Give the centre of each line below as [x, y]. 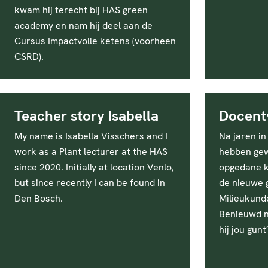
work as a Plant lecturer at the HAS [91, 152]
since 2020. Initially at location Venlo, [94, 167]
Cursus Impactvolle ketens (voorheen [95, 41]
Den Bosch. [39, 198]
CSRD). [29, 57]
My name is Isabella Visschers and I [91, 136]
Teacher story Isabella [86, 116]
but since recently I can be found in [90, 183]
